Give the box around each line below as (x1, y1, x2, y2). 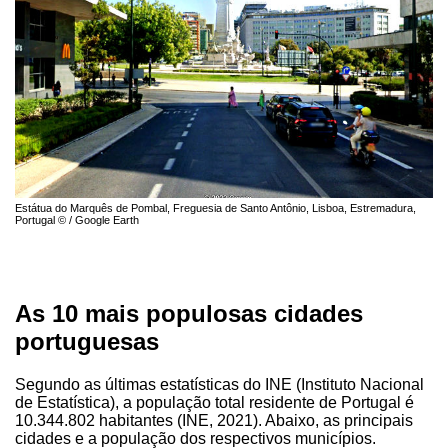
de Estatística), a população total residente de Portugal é (15, 393, 414, 411)
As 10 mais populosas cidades (15, 299, 363, 327)
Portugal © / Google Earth (15, 213, 139, 226)
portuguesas (15, 327, 159, 355)
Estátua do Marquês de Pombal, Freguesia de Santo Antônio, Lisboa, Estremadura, (15, 201, 416, 214)
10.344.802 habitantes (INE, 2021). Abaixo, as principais (15, 411, 413, 429)
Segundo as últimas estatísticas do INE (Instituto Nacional (15, 375, 424, 393)
